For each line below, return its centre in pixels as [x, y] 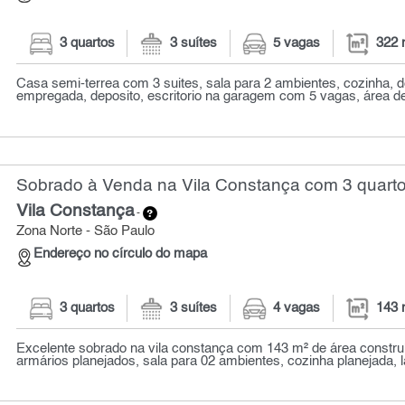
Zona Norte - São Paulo [86, 231]
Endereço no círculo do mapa [121, 254]
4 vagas [297, 308]
